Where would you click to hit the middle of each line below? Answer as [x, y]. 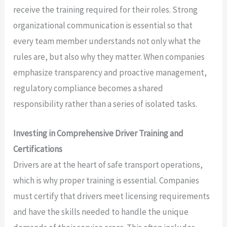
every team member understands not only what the [107, 41]
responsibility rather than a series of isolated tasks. [105, 104]
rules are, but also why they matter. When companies [109, 57]
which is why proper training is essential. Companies [106, 181]
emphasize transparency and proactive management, [110, 73]
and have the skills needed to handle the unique [101, 212]
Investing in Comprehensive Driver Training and [99, 134]
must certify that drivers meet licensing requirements [112, 196]
